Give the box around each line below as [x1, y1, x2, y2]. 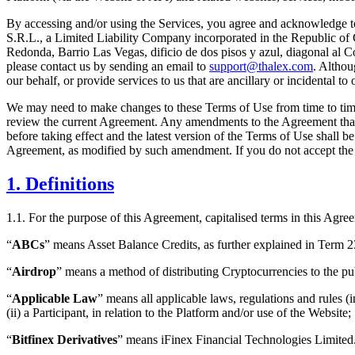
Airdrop [12, 264, 56, 278]
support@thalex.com [209, 59, 313, 73]
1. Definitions [6, 173, 114, 194]
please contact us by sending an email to [6, 59, 209, 73]
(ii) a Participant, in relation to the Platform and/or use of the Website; [6, 305, 351, 319]
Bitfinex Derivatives [12, 332, 117, 346]
